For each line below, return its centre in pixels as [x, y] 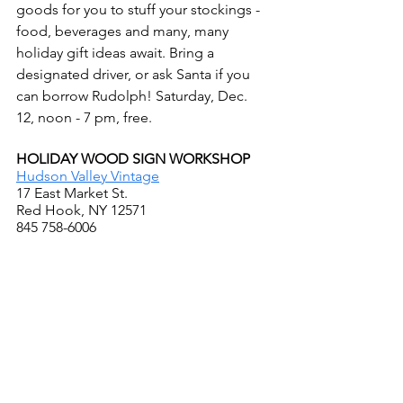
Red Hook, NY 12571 [81, 210]
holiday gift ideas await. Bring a [117, 52]
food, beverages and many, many [124, 31]
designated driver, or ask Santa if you [135, 74]
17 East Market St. [72, 193]
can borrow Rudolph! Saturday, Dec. [134, 95]
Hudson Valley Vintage [88, 175]
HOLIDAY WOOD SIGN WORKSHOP [133, 158]
